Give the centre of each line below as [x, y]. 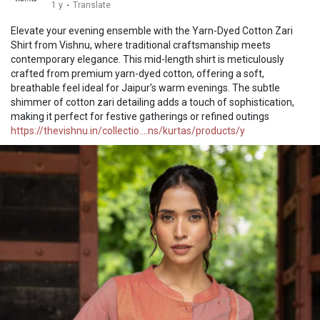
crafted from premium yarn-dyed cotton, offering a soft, [137, 73]
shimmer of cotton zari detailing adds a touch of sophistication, [152, 102]
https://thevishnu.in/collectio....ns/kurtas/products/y [128, 130]
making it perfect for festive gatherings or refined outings [140, 116]
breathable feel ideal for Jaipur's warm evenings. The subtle [145, 87]
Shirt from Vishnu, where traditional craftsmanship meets [141, 45]
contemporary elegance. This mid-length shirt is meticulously [147, 59]
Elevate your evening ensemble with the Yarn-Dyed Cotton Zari [152, 30]
